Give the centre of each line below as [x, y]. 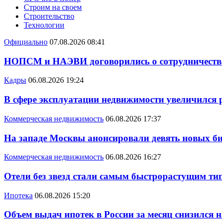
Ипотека [18, 195]
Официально [26, 42]
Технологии [44, 25]
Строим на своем [53, 7]
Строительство [49, 16]
